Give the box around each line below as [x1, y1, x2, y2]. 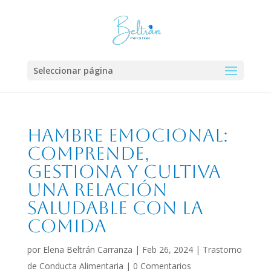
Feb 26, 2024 [142, 244, 193, 255]
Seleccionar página [33, 65, 113, 76]
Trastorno [202, 244, 242, 255]
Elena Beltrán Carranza [42, 244, 132, 255]
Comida [27, 215, 106, 237]
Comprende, [27, 143, 149, 164]
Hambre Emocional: [27, 125, 228, 146]
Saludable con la [27, 197, 203, 218]
